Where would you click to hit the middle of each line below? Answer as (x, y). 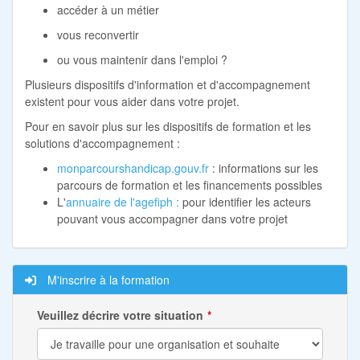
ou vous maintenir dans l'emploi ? (142, 59)
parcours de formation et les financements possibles (190, 184)
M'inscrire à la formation (107, 279)
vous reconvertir (98, 34)
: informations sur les (264, 168)
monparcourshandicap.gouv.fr (133, 168)
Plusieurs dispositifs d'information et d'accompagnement (168, 84)
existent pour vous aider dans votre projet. (132, 101)
